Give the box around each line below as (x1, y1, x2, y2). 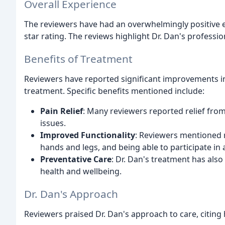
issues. (40, 117, 66, 129)
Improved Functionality (40, 129, 135, 141)
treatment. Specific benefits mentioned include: (24, 85, 204, 96)
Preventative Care (40, 153, 111, 165)
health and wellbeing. (40, 165, 122, 177)
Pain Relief (40, 105, 83, 117)
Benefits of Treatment (24, 51, 133, 66)
